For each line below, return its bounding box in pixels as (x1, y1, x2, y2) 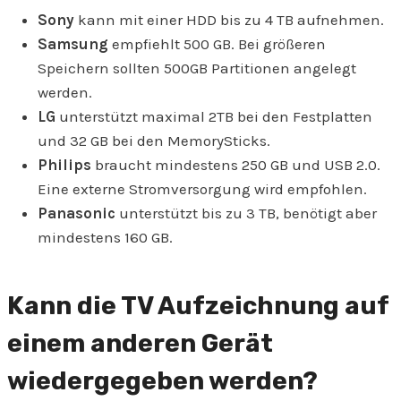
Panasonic (38, 204, 115, 223)
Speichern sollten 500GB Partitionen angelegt (38, 59, 356, 78)
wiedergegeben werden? (7, 366, 318, 397)
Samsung (38, 35, 108, 54)
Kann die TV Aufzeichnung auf (7, 291, 388, 321)
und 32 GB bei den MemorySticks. (38, 132, 270, 150)
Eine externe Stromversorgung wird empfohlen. (38, 180, 367, 199)
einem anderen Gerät (7, 328, 273, 359)
